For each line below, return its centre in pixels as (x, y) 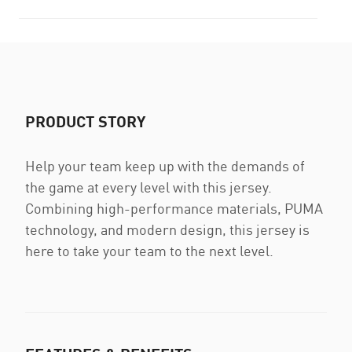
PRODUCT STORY (85, 121)
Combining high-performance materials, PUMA (174, 208)
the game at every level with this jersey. (148, 187)
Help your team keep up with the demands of (165, 166)
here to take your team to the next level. (149, 251)
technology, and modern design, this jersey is (167, 229)
